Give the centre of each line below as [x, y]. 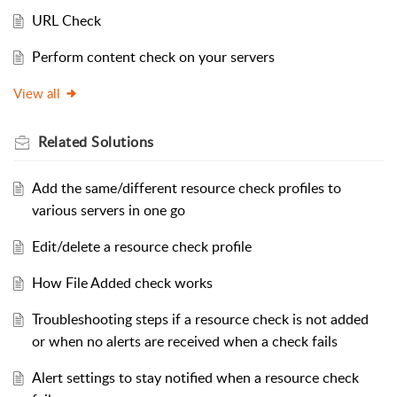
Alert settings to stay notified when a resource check [195, 378]
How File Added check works [122, 283]
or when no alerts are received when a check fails [184, 342]
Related [65, 142]
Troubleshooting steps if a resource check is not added [200, 319]
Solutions [123, 142]
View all [37, 93]
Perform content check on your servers [153, 57]
